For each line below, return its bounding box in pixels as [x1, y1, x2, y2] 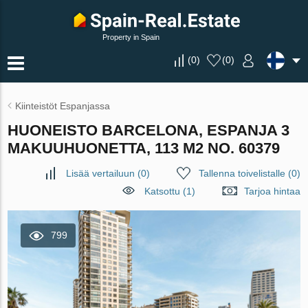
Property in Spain [102, 33, 159, 41]
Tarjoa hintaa [243, 186, 300, 197]
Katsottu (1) [144, 186, 195, 197]
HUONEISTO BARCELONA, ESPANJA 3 [8, 122, 290, 139]
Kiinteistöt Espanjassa [15, 100, 111, 111]
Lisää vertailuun [65, 168, 135, 179]
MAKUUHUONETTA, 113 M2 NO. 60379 [8, 140, 280, 157]
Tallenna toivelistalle [198, 168, 285, 179]
